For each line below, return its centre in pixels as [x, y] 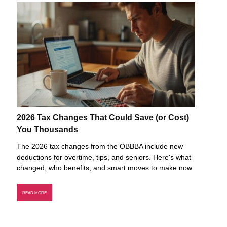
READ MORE [34, 193]
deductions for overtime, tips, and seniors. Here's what [104, 157]
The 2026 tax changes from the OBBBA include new [100, 146]
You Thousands [47, 129]
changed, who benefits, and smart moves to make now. [105, 168]
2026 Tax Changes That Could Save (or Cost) [103, 117]
